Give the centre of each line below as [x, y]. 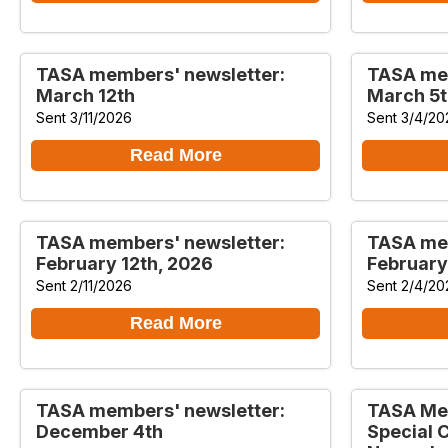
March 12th [85, 95]
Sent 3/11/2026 [84, 117]
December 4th [99, 431]
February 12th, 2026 [124, 263]
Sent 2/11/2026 [84, 285]
